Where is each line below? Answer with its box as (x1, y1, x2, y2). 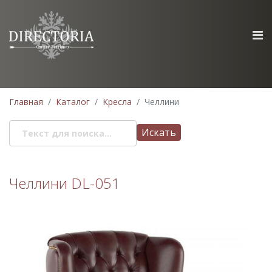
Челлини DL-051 (9, 172, 120, 193)
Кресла (103, 95, 132, 107)
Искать (141, 125, 176, 139)
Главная (9, 95, 43, 107)
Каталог (56, 95, 90, 107)
